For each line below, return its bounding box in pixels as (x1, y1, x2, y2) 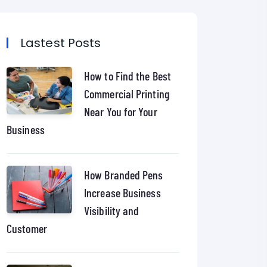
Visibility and (84, 203, 139, 218)
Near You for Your (84, 104, 157, 119)
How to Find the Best (84, 69, 171, 83)
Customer (7, 221, 47, 235)
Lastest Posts (20, 35, 101, 51)
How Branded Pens (84, 167, 163, 182)
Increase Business (84, 185, 161, 200)
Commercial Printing (84, 86, 169, 101)
